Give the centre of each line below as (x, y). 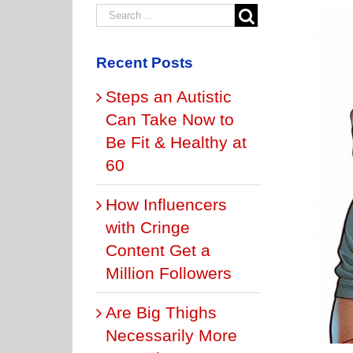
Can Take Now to (170, 119)
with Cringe (148, 227)
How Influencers (166, 204)
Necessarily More (171, 335)
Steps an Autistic (169, 96)
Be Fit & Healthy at (176, 142)
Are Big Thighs (161, 312)
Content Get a (158, 250)
